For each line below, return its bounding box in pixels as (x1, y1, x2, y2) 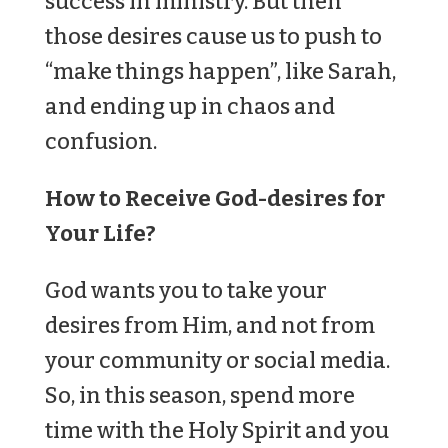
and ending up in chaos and (44, 93, 335, 121)
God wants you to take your (44, 277, 327, 305)
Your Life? (44, 220, 156, 248)
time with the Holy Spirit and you (44, 417, 389, 445)
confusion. (44, 128, 157, 156)
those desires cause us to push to (44, 23, 382, 51)
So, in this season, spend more (44, 382, 355, 410)
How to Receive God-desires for (44, 185, 385, 213)
